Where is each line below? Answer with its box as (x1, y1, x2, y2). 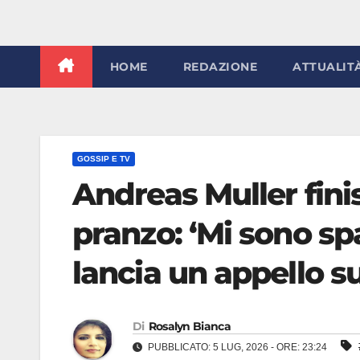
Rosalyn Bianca (148, 318, 231, 333)
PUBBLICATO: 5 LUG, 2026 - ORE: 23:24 (145, 341, 329, 353)
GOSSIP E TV (77, 154, 130, 163)
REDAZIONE (182, 59, 257, 74)
